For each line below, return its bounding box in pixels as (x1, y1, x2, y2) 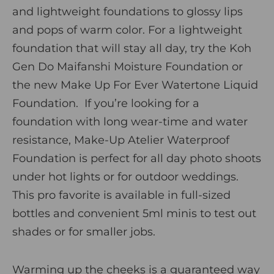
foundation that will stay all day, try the (12, 41, 229, 55)
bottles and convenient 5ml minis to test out (12, 206, 256, 220)
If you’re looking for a (78, 96, 199, 110)
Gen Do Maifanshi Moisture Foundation (12, 59, 229, 73)
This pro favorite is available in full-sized (12, 188, 231, 202)
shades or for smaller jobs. (12, 224, 155, 239)
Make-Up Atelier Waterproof (74, 133, 229, 147)
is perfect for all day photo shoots (76, 151, 261, 165)
